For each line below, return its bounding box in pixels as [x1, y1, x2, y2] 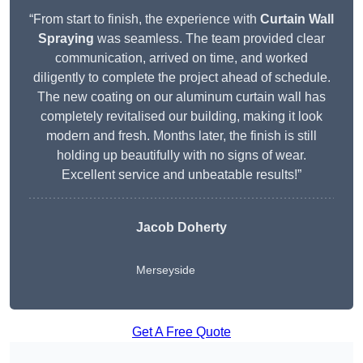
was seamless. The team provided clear [94, 32, 325, 46]
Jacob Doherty [136, 220, 227, 235]
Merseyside [136, 263, 195, 277]
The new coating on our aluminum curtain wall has [37, 90, 326, 105]
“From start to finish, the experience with [29, 12, 260, 27]
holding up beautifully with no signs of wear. [57, 148, 306, 163]
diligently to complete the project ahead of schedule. [32, 70, 331, 85]
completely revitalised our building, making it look [41, 109, 322, 124]
